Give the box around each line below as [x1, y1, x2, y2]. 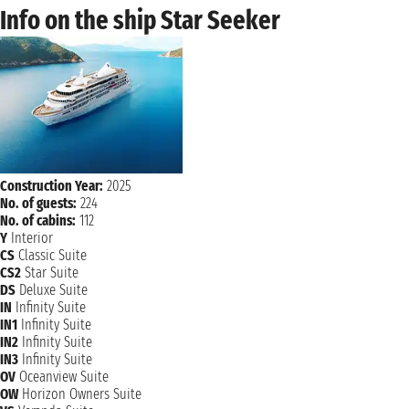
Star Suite [25, 264, 79, 281]
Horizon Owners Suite [22, 385, 142, 403]
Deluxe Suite [19, 281, 88, 299]
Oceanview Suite [19, 368, 109, 385]
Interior [11, 229, 53, 246]
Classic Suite [18, 246, 87, 264]
